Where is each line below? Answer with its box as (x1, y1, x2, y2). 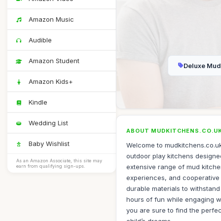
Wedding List (27, 119, 68, 127)
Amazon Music (27, 15, 74, 23)
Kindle (27, 98, 47, 106)
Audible (27, 36, 52, 44)
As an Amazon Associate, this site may (16, 158, 102, 163)
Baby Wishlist (27, 140, 70, 147)
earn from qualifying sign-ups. (16, 163, 85, 169)
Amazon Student (27, 57, 79, 65)
